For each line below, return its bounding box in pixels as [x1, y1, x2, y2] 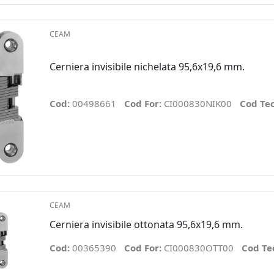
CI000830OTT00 [163, 241, 234, 254]
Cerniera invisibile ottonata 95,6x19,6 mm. [49, 217, 243, 231]
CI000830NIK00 [163, 97, 232, 110]
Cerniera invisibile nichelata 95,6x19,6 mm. [49, 60, 245, 74]
